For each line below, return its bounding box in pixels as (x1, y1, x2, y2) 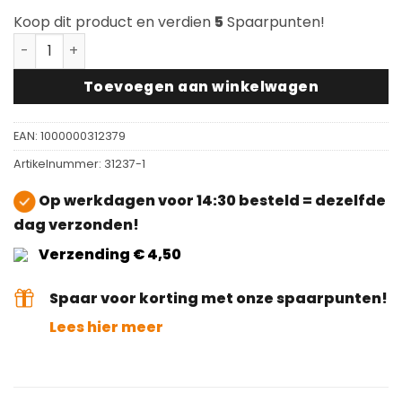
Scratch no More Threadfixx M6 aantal (13, 32, 287, 51)
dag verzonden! (13, 214, 139, 235)
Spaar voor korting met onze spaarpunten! (49, 287, 388, 309)
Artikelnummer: (13, 156, 104, 172)
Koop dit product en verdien (13, 11, 214, 32)
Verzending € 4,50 (36, 243, 181, 265)
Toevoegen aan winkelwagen (83, 76, 319, 96)
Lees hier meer (49, 316, 163, 337)
